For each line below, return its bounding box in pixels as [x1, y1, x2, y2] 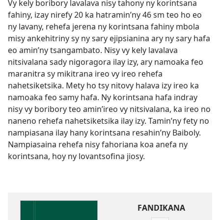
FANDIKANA [137, 202, 185, 213]
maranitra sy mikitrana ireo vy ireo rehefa [8, 68, 163, 79]
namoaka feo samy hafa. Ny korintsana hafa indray [8, 92, 197, 103]
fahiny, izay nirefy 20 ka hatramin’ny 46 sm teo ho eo [8, 9, 202, 20]
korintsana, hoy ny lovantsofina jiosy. [8, 151, 145, 162]
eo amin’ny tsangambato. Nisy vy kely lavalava [8, 45, 178, 55]
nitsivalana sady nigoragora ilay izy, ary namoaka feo [8, 56, 203, 67]
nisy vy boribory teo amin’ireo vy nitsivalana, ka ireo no [8, 104, 211, 114]
